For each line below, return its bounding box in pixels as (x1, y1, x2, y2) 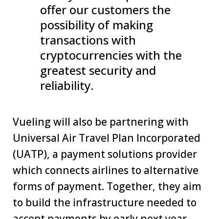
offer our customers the (40, 1, 171, 18)
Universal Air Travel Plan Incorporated (13, 131, 200, 145)
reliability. (40, 77, 94, 94)
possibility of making (40, 17, 153, 33)
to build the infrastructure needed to (13, 196, 197, 210)
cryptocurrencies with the (40, 47, 182, 64)
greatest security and (40, 62, 156, 79)
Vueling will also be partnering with (13, 115, 189, 129)
